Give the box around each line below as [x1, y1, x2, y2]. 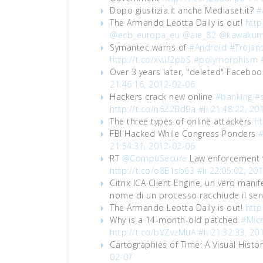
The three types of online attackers [110, 116, 254, 127]
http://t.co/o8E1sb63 [110, 165, 194, 176]
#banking [215, 91, 252, 102]
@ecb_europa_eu [110, 29, 180, 41]
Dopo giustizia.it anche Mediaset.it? [110, 5, 257, 16]
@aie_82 [182, 29, 216, 41]
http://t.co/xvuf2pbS [110, 54, 191, 65]
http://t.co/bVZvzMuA [110, 227, 195, 238]
